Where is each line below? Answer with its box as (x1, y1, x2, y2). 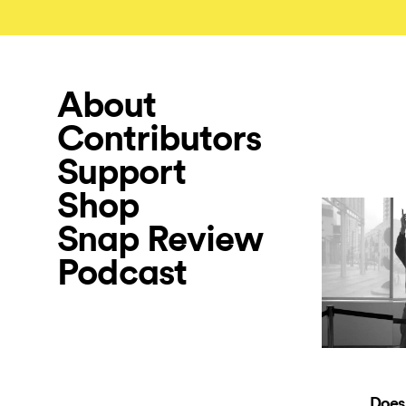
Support (57, 151, 186, 193)
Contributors (57, 118, 261, 159)
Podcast (57, 252, 187, 294)
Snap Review (57, 218, 263, 260)
